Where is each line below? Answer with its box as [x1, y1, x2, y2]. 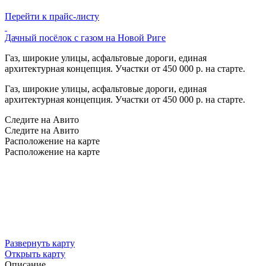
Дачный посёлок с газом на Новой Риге [5, 32, 166, 43]
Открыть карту [5, 248, 65, 259]
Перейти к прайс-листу [5, 11, 99, 21]
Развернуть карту [5, 237, 75, 248]
